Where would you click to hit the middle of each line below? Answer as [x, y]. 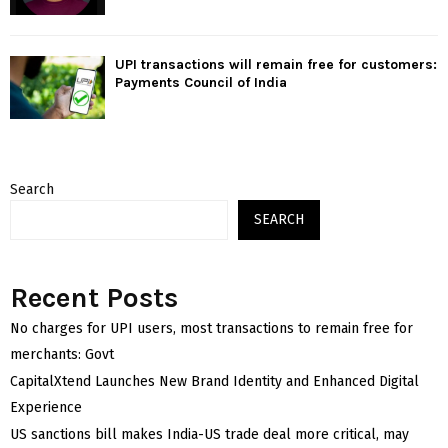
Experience [46, 408]
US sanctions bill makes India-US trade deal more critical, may [209, 435]
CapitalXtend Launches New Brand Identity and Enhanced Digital [214, 382]
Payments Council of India [201, 83]
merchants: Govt [62, 355]
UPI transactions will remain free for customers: [276, 65]
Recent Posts [94, 298]
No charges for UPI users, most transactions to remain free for [211, 329]
